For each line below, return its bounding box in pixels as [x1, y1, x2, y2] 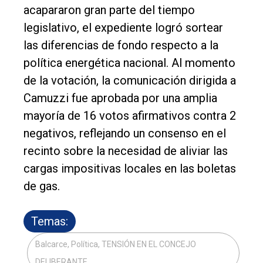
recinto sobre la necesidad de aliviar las [23, 144, 228, 159]
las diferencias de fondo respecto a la [23, 38, 218, 53]
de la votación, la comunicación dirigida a [23, 73, 236, 88]
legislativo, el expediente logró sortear [23, 21, 223, 35]
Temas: [31, 214, 68, 229]
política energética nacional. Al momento [23, 56, 235, 70]
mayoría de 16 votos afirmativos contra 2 [23, 109, 236, 123]
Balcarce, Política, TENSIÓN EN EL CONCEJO [35, 240, 196, 249]
